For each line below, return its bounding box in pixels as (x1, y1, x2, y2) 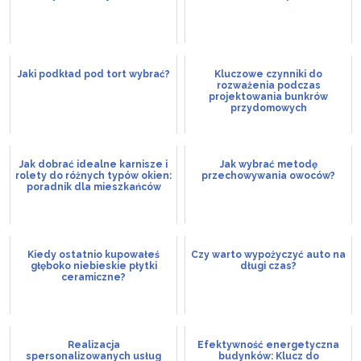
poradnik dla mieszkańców (26, 180, 161, 193)
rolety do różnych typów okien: (15, 169, 172, 181)
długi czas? (240, 259, 297, 272)
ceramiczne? (61, 271, 126, 283)
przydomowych (230, 102, 307, 114)
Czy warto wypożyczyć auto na (191, 248, 346, 260)
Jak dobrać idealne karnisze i (19, 158, 168, 170)
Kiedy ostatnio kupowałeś (27, 248, 160, 260)
